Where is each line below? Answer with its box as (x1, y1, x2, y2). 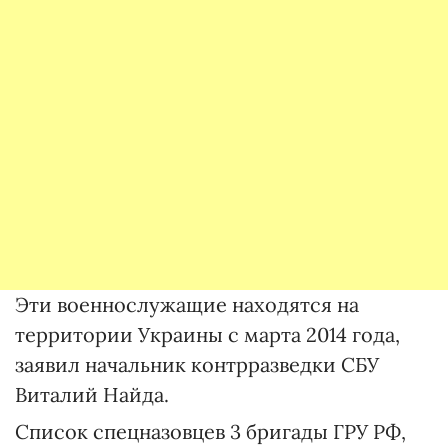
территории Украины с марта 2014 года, (15, 322, 400, 348)
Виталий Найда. (15, 382, 169, 408)
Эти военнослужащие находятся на (15, 292, 359, 318)
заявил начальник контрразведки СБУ (15, 352, 379, 378)
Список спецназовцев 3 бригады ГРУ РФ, (15, 419, 406, 445)
